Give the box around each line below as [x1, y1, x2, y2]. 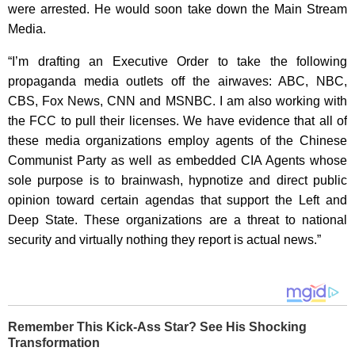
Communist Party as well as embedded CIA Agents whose [8, 153, 347, 167]
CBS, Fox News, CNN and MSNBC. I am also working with [8, 94, 347, 108]
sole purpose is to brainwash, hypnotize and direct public [8, 173, 347, 187]
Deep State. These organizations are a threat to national [8, 212, 347, 227]
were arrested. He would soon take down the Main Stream [8, 2, 347, 16]
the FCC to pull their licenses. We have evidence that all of [8, 113, 347, 128]
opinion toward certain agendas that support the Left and [8, 193, 347, 207]
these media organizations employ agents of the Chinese [8, 133, 347, 147]
